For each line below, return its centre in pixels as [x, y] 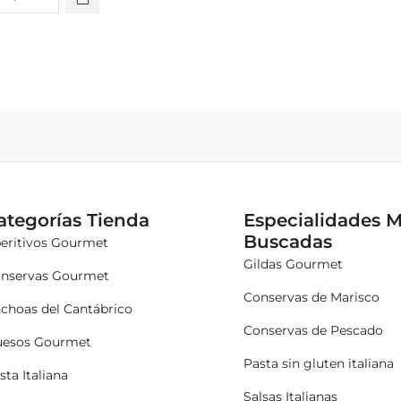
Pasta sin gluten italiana [319, 363]
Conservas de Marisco [312, 297]
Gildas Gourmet [294, 264]
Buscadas [288, 241]
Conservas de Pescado [314, 330]
